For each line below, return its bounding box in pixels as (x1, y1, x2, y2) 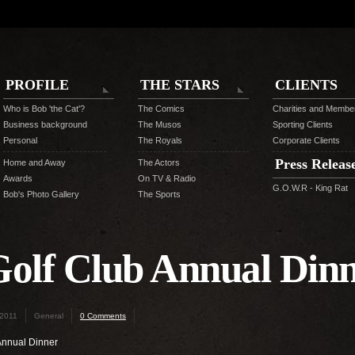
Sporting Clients (273, 120, 333, 129)
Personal (3, 136, 37, 145)
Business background (3, 120, 87, 129)
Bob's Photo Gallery (3, 189, 79, 199)
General (34, 311, 63, 320)
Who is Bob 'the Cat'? (3, 104, 85, 113)
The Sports (138, 189, 181, 199)
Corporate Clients (273, 136, 340, 145)
